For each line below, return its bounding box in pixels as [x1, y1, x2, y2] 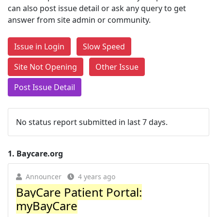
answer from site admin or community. [8, 15, 151, 25]
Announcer [26, 172, 62, 181]
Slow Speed [83, 41, 125, 52]
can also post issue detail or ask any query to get [8, 3, 186, 14]
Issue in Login [14, 41, 64, 52]
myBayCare [16, 198, 77, 214]
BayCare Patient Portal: [16, 184, 142, 200]
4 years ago [78, 172, 115, 181]
